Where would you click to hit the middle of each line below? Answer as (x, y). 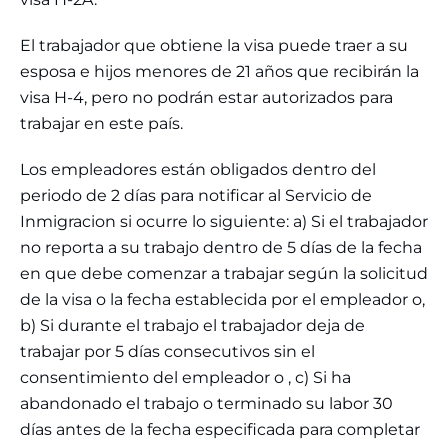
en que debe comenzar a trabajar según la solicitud (224, 274)
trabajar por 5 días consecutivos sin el (167, 352)
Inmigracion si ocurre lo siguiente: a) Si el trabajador (224, 222)
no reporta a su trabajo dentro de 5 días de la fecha (221, 248)
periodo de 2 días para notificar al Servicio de (196, 196)
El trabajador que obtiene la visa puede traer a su (214, 46)
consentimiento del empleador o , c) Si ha (185, 378)
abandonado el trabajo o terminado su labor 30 (206, 404)
